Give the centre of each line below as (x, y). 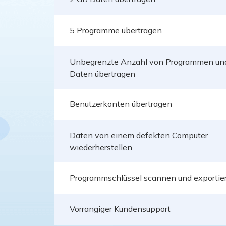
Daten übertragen (102, 74)
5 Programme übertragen (116, 30)
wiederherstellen (101, 147)
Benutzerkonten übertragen (121, 104)
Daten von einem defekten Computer (139, 135)
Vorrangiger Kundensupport (120, 209)
